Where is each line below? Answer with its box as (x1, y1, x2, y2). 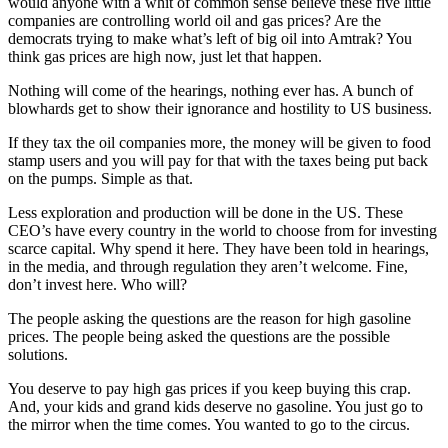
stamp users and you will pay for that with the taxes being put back (8, 151, 428, 169)
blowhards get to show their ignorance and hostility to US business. (8, 99, 432, 117)
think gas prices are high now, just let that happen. (8, 47, 322, 65)
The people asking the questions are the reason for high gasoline (8, 309, 411, 327)
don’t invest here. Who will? (8, 275, 187, 293)
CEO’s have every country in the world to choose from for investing (8, 221, 437, 239)
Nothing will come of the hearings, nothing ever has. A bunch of (8, 81, 413, 99)
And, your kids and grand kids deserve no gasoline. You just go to (8, 397, 423, 415)
